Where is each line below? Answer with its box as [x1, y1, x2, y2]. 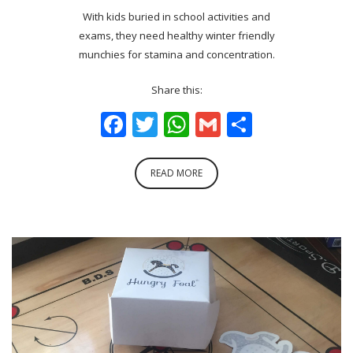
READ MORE [150, 165, 203, 180]
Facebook [126, 106, 237, 141]
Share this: [150, 82, 203, 97]
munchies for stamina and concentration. [78, 46, 275, 61]
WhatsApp [189, 106, 310, 141]
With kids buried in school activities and [83, 9, 270, 24]
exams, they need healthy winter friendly [78, 28, 275, 43]
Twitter [158, 106, 242, 141]
